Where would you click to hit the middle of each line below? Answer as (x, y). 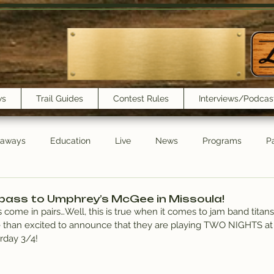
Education (70, 140)
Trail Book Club (44, 189)
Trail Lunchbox (227, 189)
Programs (222, 140)
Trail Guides (60, 98)
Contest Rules (141, 98)
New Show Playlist (136, 189)
